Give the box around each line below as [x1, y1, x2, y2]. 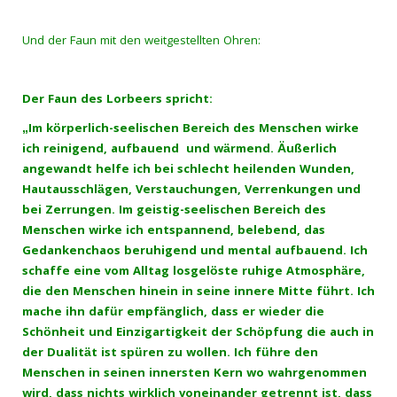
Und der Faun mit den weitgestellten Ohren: [22, 32, 261, 51]
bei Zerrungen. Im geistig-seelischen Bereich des [22, 201, 326, 221]
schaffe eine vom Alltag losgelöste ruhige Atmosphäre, [22, 262, 365, 282]
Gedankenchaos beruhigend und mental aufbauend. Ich [22, 242, 368, 261]
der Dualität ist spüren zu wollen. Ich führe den [22, 344, 318, 363]
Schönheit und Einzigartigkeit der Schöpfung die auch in [22, 323, 374, 343]
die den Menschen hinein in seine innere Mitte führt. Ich [22, 283, 375, 302]
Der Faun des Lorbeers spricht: [22, 90, 213, 110]
